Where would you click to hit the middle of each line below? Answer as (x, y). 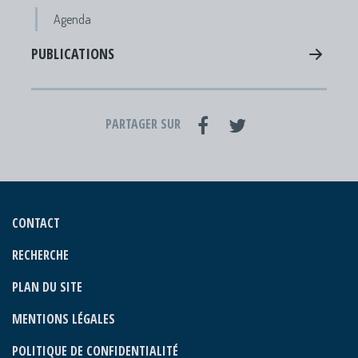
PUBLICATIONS (73, 54)
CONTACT (36, 223)
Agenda (72, 19)
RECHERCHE (40, 255)
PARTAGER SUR (143, 124)
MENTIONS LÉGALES (64, 319)
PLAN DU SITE (47, 287)
